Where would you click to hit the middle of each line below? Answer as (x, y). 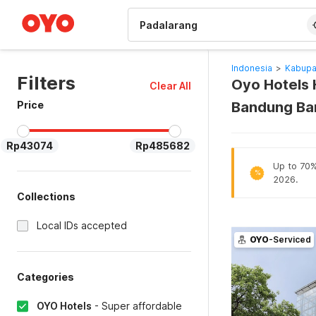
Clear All (170, 86)
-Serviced (290, 239)
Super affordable (142, 306)
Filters (46, 83)
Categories (45, 277)
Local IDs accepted (82, 225)
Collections (46, 196)
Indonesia (251, 68)
